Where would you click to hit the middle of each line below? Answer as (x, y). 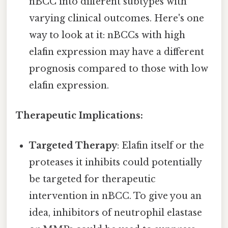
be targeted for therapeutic (93, 179)
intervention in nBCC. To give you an (116, 196)
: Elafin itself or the (161, 146)
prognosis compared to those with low (119, 68)
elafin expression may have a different (117, 52)
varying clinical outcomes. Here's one (117, 18)
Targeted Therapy (73, 146)
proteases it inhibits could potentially (116, 163)
